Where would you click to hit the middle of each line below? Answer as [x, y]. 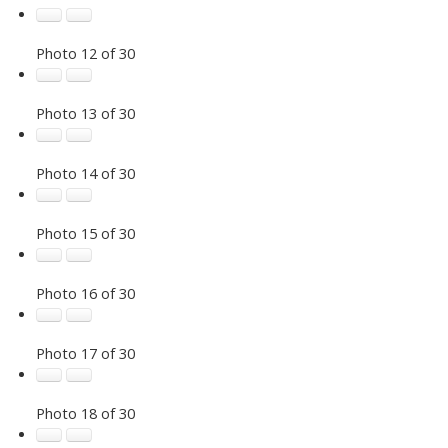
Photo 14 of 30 [85, 172]
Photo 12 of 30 [85, 52]
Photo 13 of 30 [85, 112]
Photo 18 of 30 [85, 412]
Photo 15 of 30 [85, 232]
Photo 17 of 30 [85, 352]
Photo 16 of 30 [85, 292]
